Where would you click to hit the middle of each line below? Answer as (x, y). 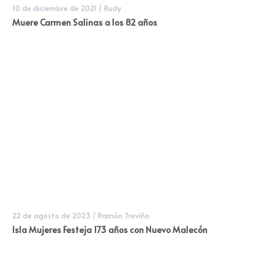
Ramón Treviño (124, 215)
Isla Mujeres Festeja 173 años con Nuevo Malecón (110, 229)
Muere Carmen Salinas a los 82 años (85, 22)
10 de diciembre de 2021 (54, 8)
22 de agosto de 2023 (51, 215)
